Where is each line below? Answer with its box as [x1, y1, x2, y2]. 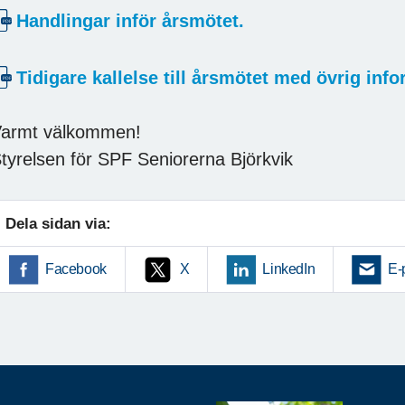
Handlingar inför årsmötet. [16, 10, 244, 31]
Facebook [45, 260, 107, 277]
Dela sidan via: [5, 214, 111, 232]
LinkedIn [262, 260, 316, 277]
